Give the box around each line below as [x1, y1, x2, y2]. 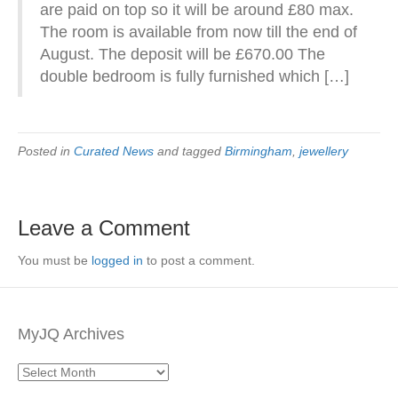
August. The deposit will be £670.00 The [40, 45, 325, 63]
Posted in [18, 144, 74, 158]
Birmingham [225, 144, 292, 158]
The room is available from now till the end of [40, 23, 357, 41]
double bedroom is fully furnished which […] [40, 68, 349, 85]
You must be [18, 253, 92, 267]
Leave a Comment [18, 216, 190, 240]
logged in [92, 253, 143, 267]
